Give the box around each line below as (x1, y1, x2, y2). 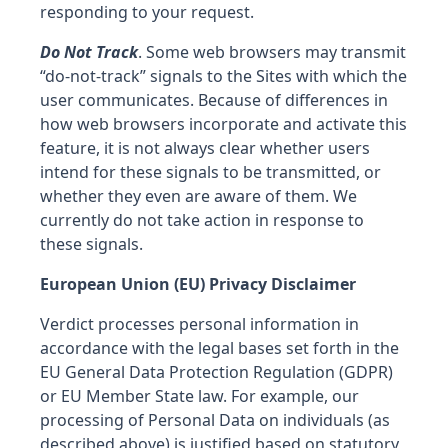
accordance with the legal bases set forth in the (40, 337, 399, 359)
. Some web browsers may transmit (138, 41, 406, 63)
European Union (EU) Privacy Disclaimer (40, 273, 356, 295)
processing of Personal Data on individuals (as (40, 409, 390, 431)
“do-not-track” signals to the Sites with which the (40, 65, 407, 87)
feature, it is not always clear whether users (40, 137, 370, 159)
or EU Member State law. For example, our (40, 385, 359, 407)
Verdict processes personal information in (40, 313, 359, 335)
